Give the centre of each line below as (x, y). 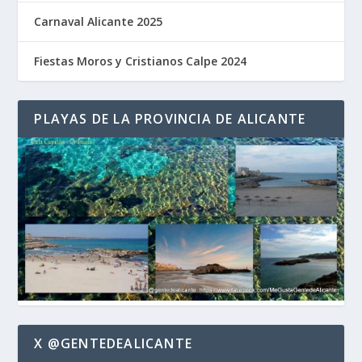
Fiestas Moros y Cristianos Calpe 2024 (141, 61)
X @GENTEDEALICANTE (114, 343)
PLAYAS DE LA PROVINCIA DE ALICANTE (170, 119)
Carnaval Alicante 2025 (99, 22)
